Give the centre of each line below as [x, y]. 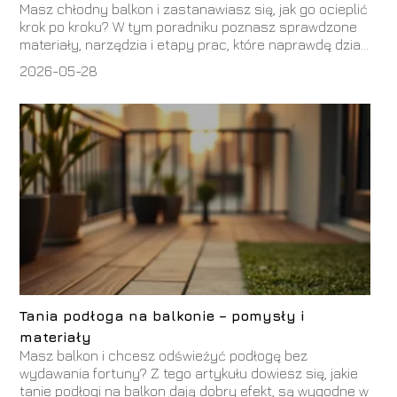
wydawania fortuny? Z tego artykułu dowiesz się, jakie [189, 373]
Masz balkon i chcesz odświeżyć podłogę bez [164, 355]
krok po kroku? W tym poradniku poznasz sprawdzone [189, 27]
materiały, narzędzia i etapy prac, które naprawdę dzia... [195, 45]
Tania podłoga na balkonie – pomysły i [162, 315]
